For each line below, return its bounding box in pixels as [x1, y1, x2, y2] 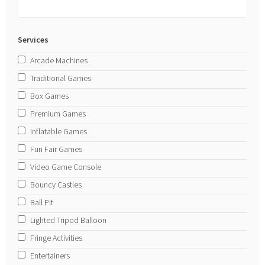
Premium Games [30, 108, 86, 119]
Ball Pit [30, 197, 54, 208]
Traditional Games [30, 73, 92, 84]
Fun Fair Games [30, 144, 83, 155]
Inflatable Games [30, 126, 88, 137]
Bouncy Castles [30, 179, 82, 190]
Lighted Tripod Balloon [30, 215, 107, 226]
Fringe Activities [30, 232, 83, 244]
